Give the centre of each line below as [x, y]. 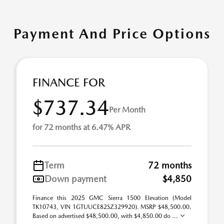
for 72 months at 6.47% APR [81, 127]
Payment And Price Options [112, 34]
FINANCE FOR [69, 83]
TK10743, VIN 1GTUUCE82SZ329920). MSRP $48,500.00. [112, 207]
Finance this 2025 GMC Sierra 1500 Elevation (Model [112, 198]
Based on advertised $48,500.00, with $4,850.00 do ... [106, 216]
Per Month [127, 109]
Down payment [75, 179]
